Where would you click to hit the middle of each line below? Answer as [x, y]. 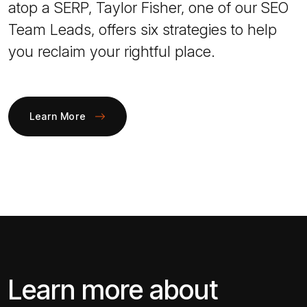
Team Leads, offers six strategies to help [143, 29]
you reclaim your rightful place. [112, 51]
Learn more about [113, 289]
